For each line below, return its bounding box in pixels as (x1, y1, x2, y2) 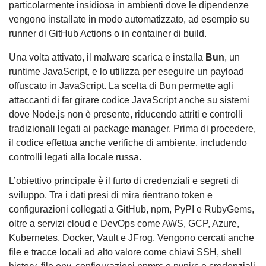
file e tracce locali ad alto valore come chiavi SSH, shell (9, 247, 242, 258)
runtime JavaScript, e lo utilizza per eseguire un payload (9, 66, 244, 77)
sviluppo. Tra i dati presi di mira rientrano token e (9, 190, 213, 201)
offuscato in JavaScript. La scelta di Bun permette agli (9, 81, 233, 91)
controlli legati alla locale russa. (9, 152, 141, 163)
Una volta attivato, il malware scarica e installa (9, 52, 205, 63)
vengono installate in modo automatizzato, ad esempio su (9, 14, 250, 25)
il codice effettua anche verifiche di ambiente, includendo (9, 138, 247, 148)
